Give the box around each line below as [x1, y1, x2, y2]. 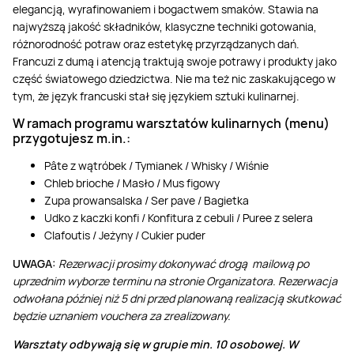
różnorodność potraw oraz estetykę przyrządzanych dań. [13, 36, 299, 51]
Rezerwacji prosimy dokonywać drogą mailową [58, 255, 294, 271]
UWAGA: [13, 255, 58, 271]
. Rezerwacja [273, 273, 337, 288]
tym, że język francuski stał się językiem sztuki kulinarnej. [13, 88, 299, 104]
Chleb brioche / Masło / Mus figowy [44, 175, 220, 190]
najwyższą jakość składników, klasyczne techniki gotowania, [13, 18, 317, 34]
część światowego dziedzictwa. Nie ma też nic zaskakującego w [13, 70, 336, 86]
